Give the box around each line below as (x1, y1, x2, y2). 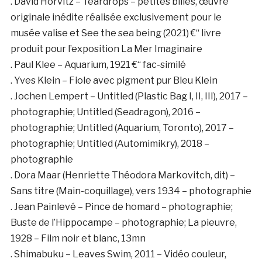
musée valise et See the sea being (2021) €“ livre (10, 27, 221, 39)
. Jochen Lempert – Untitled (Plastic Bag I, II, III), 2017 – (10, 91, 248, 102)
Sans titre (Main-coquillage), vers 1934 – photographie (10, 185, 251, 197)
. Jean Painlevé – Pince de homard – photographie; (10, 201, 233, 213)
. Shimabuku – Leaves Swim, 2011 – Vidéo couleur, (10, 249, 226, 260)
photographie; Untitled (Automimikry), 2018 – (10, 138, 209, 150)
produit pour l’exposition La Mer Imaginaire (10, 43, 202, 55)
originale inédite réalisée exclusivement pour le (10, 12, 222, 23)
